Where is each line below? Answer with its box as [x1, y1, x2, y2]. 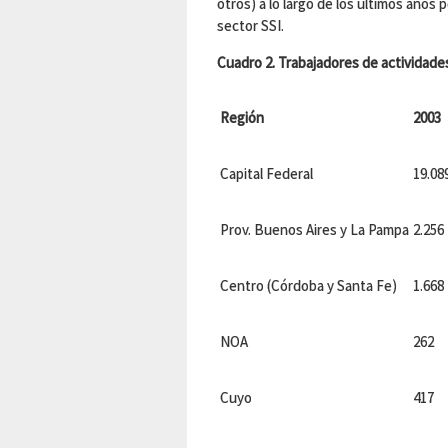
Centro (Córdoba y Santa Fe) [220, 276, 397, 295]
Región [220, 108, 264, 127]
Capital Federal [220, 164, 313, 183]
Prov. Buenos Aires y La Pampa [220, 220, 409, 239]
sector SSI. [217, 16, 284, 35]
